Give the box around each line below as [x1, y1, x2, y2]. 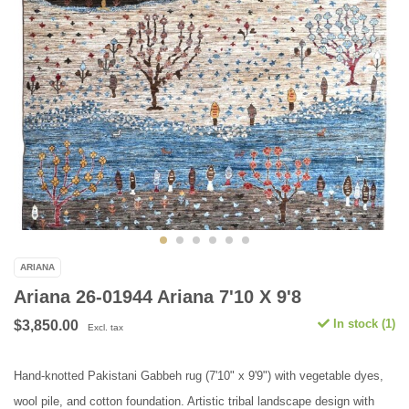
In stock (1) [330, 317, 395, 331]
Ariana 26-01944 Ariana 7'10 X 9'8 [14, 287, 301, 308]
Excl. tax [88, 322, 123, 333]
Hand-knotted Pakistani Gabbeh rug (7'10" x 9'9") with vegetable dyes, [14, 369, 383, 383]
